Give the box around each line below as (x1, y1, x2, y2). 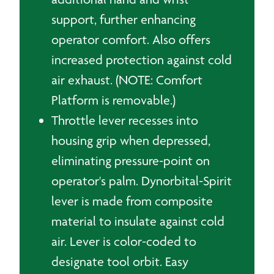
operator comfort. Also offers (51, 32, 210, 47)
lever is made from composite (51, 193, 213, 209)
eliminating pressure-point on (51, 153, 210, 168)
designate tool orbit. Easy (51, 254, 188, 269)
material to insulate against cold (51, 213, 224, 229)
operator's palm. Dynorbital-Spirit (51, 173, 232, 188)
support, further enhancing (51, 12, 196, 27)
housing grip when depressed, (51, 133, 210, 148)
